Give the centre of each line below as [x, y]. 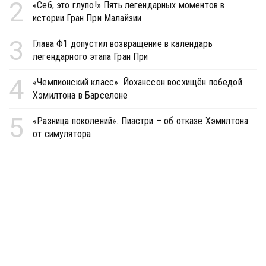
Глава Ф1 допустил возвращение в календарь [123, 43]
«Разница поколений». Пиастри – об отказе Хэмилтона [141, 121]
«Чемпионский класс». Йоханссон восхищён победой [137, 82]
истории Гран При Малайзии [87, 18]
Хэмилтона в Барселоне [80, 95]
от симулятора [62, 134]
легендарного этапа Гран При [91, 56]
